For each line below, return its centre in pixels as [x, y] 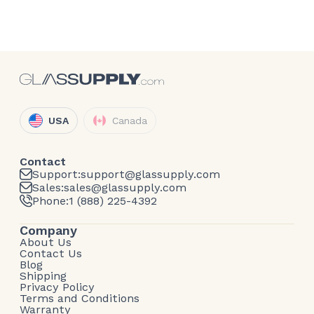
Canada [130, 121]
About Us [46, 243]
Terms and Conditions [80, 299]
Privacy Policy [57, 287]
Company [48, 231]
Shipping [43, 276]
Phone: [50, 200]
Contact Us [51, 254]
